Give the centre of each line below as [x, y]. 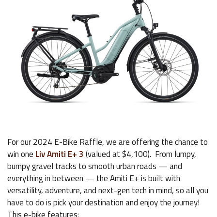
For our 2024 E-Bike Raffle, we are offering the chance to [108, 142]
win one [21, 154]
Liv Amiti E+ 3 [60, 154]
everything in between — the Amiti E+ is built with [94, 178]
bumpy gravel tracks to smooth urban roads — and [95, 166]
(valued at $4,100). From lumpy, [140, 154]
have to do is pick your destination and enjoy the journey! [103, 203]
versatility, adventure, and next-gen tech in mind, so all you [108, 191]
